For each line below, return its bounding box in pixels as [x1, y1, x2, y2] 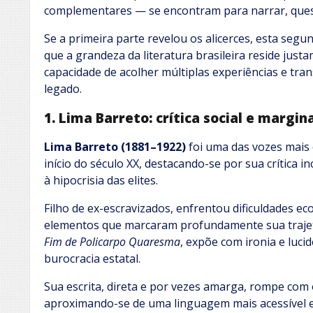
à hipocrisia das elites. [44, 172, 158, 188]
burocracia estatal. [44, 250, 140, 266]
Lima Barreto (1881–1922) [44, 138, 186, 154]
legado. [44, 81, 82, 97]
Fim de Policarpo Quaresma [44, 233, 180, 249]
